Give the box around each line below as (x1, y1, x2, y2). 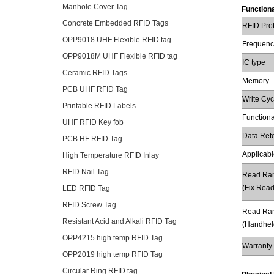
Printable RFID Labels (62, 102, 136, 111)
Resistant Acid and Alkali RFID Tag (62, 217, 177, 226)
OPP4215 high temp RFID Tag (62, 234, 163, 243)
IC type (242, 57, 265, 67)
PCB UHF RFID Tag (62, 85, 128, 94)
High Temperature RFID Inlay (62, 151, 159, 160)
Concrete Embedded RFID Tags (62, 19, 168, 28)
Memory (242, 76, 269, 85)
